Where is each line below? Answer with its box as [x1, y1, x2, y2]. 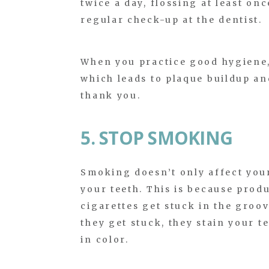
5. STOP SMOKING [80, 125, 233, 150]
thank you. [80, 89, 141, 101]
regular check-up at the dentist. [80, 14, 262, 25]
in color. [80, 234, 129, 245]
